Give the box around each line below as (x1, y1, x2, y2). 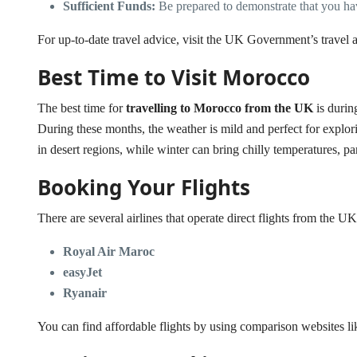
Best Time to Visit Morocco (37, 63, 310, 92)
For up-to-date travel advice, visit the (37, 33, 225, 47)
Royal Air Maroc (63, 245, 155, 259)
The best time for (37, 101, 126, 116)
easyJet (63, 265, 102, 280)
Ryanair (63, 286, 107, 300)
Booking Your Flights (37, 173, 250, 202)
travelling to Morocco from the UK (126, 101, 313, 116)
